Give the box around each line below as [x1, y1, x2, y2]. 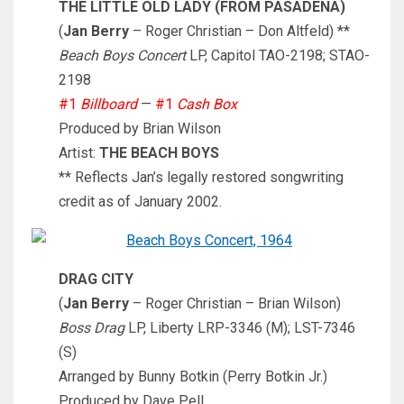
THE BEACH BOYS [99, 144, 219, 162]
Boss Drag [59, 319, 124, 337]
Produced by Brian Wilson [59, 120, 221, 138]
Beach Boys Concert [59, 47, 186, 65]
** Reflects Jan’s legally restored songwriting [59, 169, 344, 187]
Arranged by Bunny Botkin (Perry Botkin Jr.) [59, 368, 327, 386]
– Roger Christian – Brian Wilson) [129, 295, 341, 313]
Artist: [59, 144, 99, 162]
